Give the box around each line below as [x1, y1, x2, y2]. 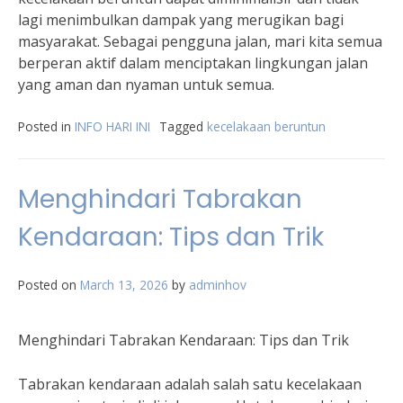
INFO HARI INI [75, 118, 150, 135]
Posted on [18, 276, 80, 293]
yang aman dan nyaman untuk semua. [18, 75, 274, 94]
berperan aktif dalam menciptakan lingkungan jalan [18, 53, 368, 73]
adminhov [189, 276, 246, 293]
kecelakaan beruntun [207, 118, 326, 135]
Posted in [18, 118, 75, 135]
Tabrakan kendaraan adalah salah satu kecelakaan [18, 374, 362, 394]
